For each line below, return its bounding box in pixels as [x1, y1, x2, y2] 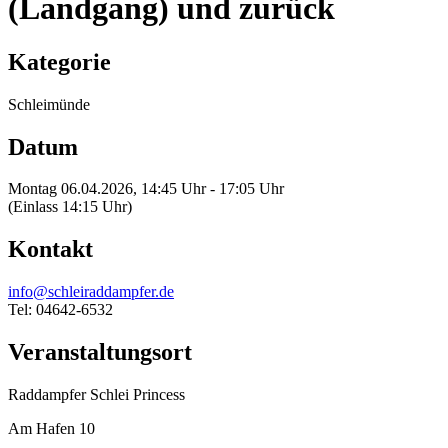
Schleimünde [8, 95, 90, 113]
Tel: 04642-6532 [8, 301, 113, 319]
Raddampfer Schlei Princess [8, 386, 185, 404]
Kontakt [8, 236, 93, 263]
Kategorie [8, 48, 111, 75]
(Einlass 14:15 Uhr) [8, 198, 132, 216]
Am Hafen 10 [8, 420, 95, 438]
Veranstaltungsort [8, 339, 192, 366]
